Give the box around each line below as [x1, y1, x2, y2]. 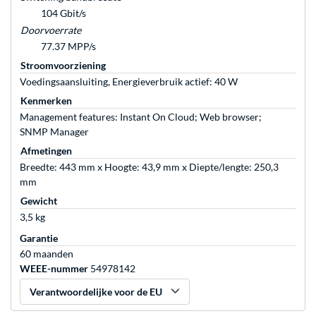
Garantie [20, 232, 58, 245]
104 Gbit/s [41, 7, 86, 20]
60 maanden [20, 248, 73, 260]
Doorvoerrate [20, 24, 81, 37]
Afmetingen [20, 145, 72, 157]
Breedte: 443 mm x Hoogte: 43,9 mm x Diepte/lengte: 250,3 [20, 161, 279, 174]
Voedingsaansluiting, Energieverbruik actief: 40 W [20, 75, 238, 88]
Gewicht [20, 195, 57, 207]
